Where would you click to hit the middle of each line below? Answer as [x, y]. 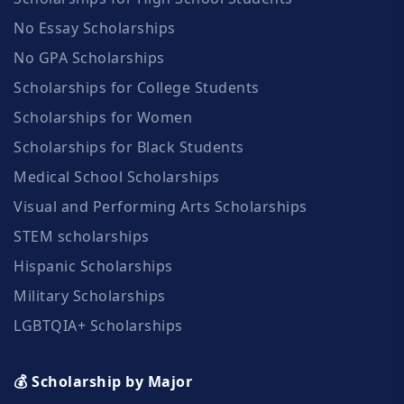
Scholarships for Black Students [129, 147]
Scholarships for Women [103, 117]
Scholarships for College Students [137, 87]
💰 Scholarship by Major [103, 381]
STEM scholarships [82, 236]
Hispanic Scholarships [93, 266]
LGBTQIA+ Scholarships [98, 325]
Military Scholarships [90, 295]
